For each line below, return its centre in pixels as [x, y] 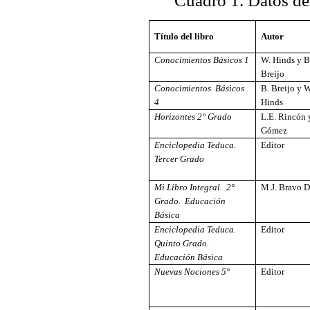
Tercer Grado [180, 159]
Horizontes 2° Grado [193, 117]
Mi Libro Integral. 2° [195, 188]
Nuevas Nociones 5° [192, 272]
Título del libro [184, 37]
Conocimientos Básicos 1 [202, 60]
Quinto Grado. [183, 244]
